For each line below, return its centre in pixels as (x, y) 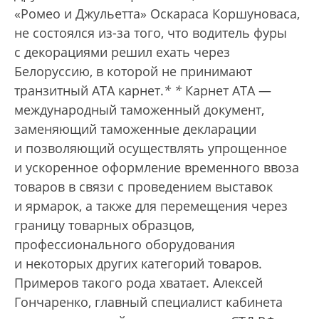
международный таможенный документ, (139, 110)
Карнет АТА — (226, 91)
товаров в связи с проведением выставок (143, 187)
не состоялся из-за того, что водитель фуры (151, 33)
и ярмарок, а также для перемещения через (151, 206)
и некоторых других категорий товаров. (138, 264)
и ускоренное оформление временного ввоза (157, 168)
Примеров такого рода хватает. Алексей (138, 283)
